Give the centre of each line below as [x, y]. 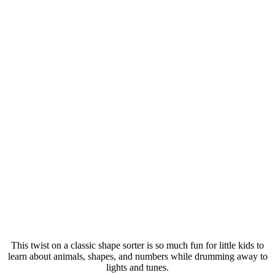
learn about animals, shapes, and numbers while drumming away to [137, 257]
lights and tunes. [137, 268]
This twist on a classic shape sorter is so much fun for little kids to [137, 246]
